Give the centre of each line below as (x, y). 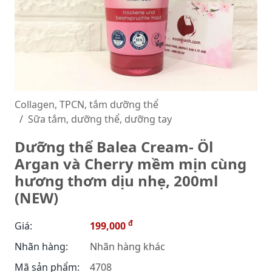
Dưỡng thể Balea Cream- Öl (114, 147)
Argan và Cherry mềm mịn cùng (131, 164)
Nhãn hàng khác (126, 246)
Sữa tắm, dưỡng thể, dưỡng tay (100, 119)
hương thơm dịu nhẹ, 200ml (116, 181)
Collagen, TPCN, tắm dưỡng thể (87, 104)
